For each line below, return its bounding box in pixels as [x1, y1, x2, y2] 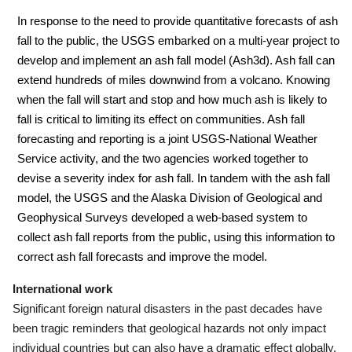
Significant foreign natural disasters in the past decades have [13, 302, 322, 315]
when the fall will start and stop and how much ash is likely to [17, 93, 327, 106]
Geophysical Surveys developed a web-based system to [17, 211, 307, 224]
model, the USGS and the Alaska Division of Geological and [17, 191, 322, 204]
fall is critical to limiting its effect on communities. [17, 112, 267, 126]
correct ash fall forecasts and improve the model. [17, 250, 267, 263]
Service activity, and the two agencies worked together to [17, 152, 308, 165]
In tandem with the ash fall [197, 171, 330, 185]
